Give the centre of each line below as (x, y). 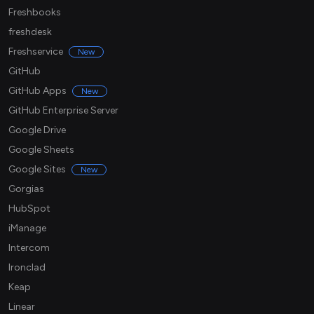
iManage (27, 228)
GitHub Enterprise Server (63, 111)
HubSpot (29, 209)
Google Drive (37, 130)
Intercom (29, 248)
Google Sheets (41, 150)
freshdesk (30, 32)
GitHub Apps (37, 91)
